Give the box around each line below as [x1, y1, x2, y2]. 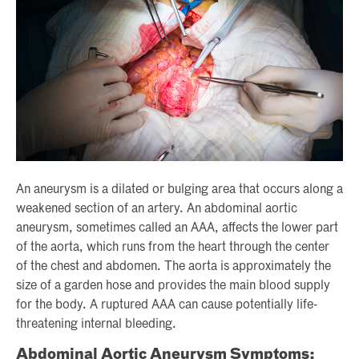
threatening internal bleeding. [16, 318, 176, 332]
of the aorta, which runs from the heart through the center [16, 241, 329, 255]
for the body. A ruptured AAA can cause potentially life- [16, 299, 317, 313]
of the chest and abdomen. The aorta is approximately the [16, 260, 331, 274]
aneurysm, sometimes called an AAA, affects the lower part [16, 222, 338, 236]
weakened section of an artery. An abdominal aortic [16, 203, 297, 216]
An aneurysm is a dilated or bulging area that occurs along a [16, 184, 343, 197]
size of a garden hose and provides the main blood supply [16, 280, 330, 293]
